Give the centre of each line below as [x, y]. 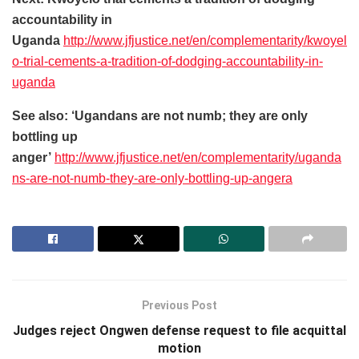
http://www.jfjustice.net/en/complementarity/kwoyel [205, 40]
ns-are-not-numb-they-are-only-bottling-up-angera [152, 178]
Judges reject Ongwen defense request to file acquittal [179, 330]
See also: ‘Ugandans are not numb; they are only [160, 115]
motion [179, 348]
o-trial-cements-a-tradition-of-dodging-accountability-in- [167, 61]
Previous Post [179, 305]
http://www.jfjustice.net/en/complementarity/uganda [198, 157]
